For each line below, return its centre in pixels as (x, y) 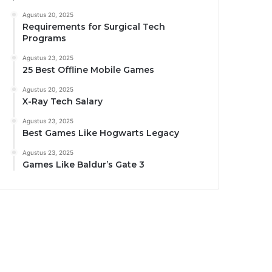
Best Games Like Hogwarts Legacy (101, 133)
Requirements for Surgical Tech (94, 27)
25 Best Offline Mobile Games (88, 70)
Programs (44, 39)
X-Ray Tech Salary (63, 102)
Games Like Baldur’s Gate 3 (83, 165)
